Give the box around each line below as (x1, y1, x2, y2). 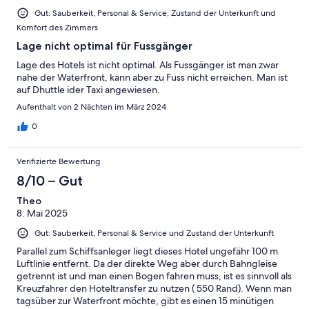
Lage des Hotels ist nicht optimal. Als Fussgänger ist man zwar (17, 59, 279, 72)
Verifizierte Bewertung (17, 156, 100, 168)
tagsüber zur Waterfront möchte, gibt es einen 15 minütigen (17, 295, 274, 308)
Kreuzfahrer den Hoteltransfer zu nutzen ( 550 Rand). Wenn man (17, 282, 292, 295)
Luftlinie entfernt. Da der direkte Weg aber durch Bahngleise (17, 257, 277, 270)
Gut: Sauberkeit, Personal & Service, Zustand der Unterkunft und (34, 8, 276, 19)
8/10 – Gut (17, 172, 83, 190)
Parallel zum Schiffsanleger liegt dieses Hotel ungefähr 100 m (17, 245, 278, 258)
